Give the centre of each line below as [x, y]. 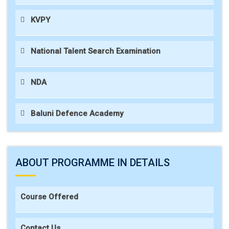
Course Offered [49, 197]
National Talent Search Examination [96, 51]
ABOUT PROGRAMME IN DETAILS [93, 163]
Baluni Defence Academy [77, 113]
